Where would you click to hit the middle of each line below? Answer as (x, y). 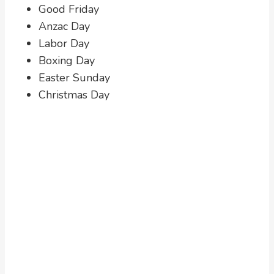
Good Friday (69, 9)
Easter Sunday (74, 78)
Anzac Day (64, 26)
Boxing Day (67, 61)
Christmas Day (74, 95)
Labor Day (64, 43)
